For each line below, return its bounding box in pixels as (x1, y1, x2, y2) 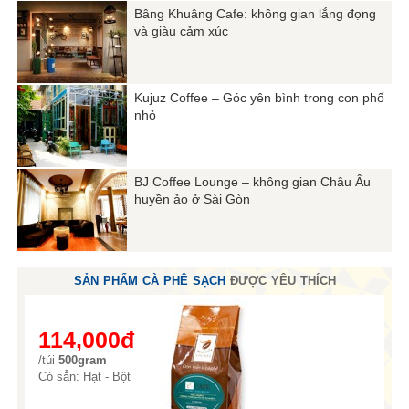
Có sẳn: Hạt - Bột (38, 369, 131, 383)
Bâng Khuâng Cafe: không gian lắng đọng (134, 5, 377, 21)
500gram (58, 352, 108, 367)
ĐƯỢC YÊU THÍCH (225, 273, 336, 288)
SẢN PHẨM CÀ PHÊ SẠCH (73, 273, 225, 288)
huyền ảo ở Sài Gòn (134, 191, 251, 206)
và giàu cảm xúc (134, 23, 229, 38)
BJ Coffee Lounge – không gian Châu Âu (134, 173, 372, 189)
